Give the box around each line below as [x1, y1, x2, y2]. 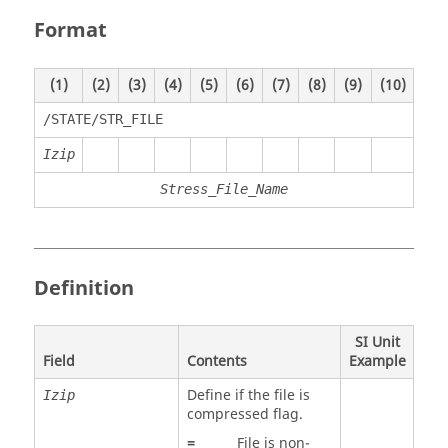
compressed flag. [186, 404, 303, 425]
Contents [186, 351, 247, 372]
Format [34, 16, 107, 45]
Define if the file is [186, 385, 310, 406]
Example [348, 351, 406, 372]
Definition [34, 273, 134, 303]
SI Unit [354, 332, 400, 353]
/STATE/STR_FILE [42, 110, 163, 127]
